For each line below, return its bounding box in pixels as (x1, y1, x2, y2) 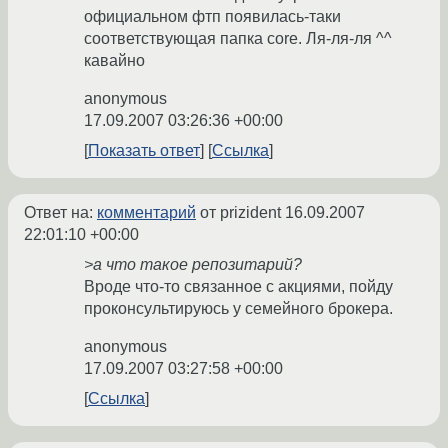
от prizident (196, 204, 285, 222)
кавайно (84, 52, 145, 70)
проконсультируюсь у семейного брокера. (84, 300, 393, 318)
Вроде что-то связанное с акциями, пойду (84, 278, 393, 296)
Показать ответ (88, 142, 200, 160)
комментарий (97, 204, 196, 222)
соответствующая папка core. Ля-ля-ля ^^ (84, 30, 392, 48)
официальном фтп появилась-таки (84, 8, 341, 26)
